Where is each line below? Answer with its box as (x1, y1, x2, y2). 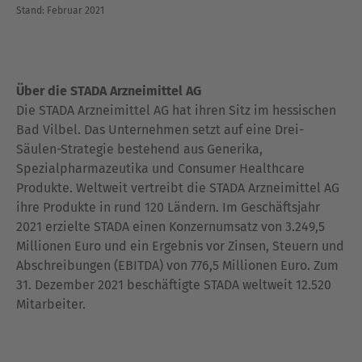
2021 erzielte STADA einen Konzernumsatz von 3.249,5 (16, 219, 325, 234)
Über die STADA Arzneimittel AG (16, 83, 201, 99)
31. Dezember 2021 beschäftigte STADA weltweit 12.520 (16, 277, 331, 293)
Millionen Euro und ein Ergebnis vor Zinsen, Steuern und (16, 238, 344, 254)
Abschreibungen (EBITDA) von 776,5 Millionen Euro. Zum (16, 258, 339, 273)
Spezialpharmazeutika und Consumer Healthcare (16, 161, 305, 176)
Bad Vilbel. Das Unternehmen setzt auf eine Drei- (16, 122, 304, 137)
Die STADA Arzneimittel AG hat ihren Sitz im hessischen (16, 103, 336, 118)
